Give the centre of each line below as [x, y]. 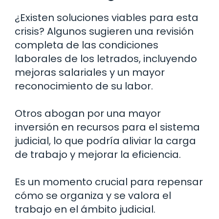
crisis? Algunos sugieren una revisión [104, 32]
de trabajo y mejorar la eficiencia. [98, 155]
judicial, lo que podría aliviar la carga [105, 141]
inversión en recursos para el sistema [107, 127]
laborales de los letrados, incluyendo [106, 59]
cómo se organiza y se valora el [93, 196]
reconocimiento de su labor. [84, 86]
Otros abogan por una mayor [88, 114]
